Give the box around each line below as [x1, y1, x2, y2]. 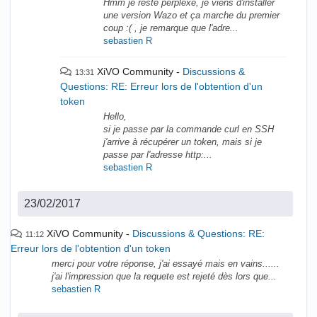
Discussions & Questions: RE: [132, 228, 265, 240]
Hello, [103, 112, 127, 122]
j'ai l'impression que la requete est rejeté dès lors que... [52, 272, 277, 282]
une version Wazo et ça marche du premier [103, 11, 280, 21]
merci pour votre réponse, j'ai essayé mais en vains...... [52, 259, 279, 270]
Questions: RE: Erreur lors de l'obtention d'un [60, 81, 263, 93]
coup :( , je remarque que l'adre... [103, 23, 239, 34]
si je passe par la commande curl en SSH [103, 125, 275, 135]
